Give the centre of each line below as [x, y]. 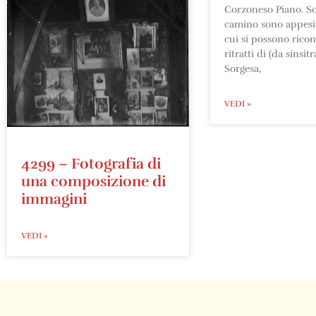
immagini [54, 199]
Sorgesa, [242, 68]
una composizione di [93, 181]
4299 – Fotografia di [91, 163]
